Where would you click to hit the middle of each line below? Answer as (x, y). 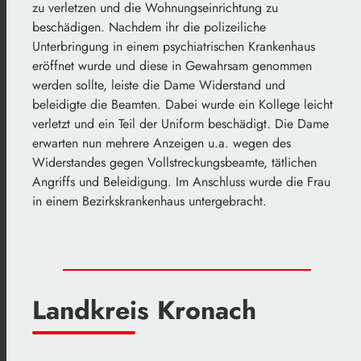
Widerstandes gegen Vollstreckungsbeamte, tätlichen (174, 163)
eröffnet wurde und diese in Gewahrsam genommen (172, 66)
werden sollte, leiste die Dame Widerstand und (159, 85)
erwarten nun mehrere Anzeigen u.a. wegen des (162, 143)
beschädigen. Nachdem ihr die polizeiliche (149, 27)
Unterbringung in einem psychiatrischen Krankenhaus (174, 47)
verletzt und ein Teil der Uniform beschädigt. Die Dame (180, 124)
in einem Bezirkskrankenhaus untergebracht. (149, 201)
